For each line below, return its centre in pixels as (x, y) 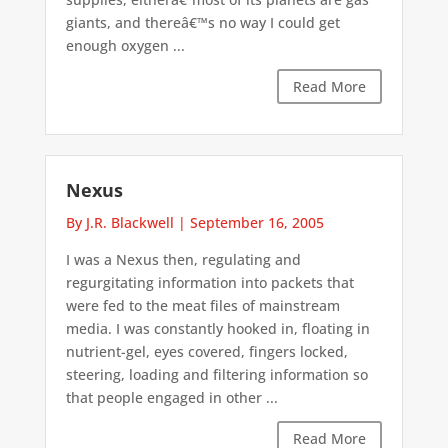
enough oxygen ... (125, 45)
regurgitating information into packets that (209, 282)
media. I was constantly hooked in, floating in (217, 328)
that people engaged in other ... (171, 397)
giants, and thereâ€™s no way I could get (202, 22)
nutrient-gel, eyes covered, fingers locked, (206, 351)
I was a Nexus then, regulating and (183, 259)
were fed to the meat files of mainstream (202, 305)
